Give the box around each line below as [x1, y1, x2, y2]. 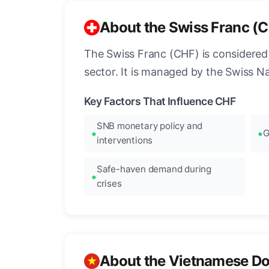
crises [96, 178, 122, 190]
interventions [96, 134, 153, 147]
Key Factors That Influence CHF [84, 95, 236, 108]
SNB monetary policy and [96, 120, 203, 132]
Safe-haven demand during [96, 163, 212, 175]
